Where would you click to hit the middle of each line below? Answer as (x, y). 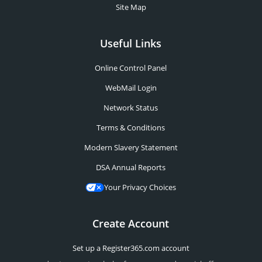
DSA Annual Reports (131, 168)
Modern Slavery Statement (131, 148)
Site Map (131, 7)
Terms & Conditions (131, 128)
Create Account (131, 224)
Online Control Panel (131, 68)
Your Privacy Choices (140, 187)
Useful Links (131, 44)
